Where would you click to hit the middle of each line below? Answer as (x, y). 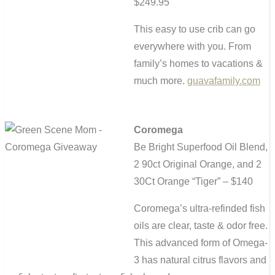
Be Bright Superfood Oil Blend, (201, 147)
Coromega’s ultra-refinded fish (199, 209)
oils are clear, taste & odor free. (201, 226)
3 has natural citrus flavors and (200, 260)
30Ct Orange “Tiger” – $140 (193, 182)
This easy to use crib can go (195, 29)
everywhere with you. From (192, 47)
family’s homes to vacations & (198, 64)
